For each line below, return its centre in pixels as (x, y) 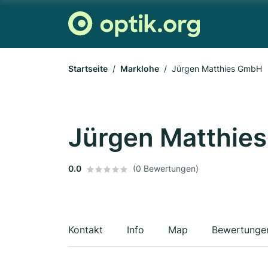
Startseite (88, 68)
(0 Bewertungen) (166, 168)
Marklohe (140, 68)
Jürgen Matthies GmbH (217, 68)
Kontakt (86, 230)
